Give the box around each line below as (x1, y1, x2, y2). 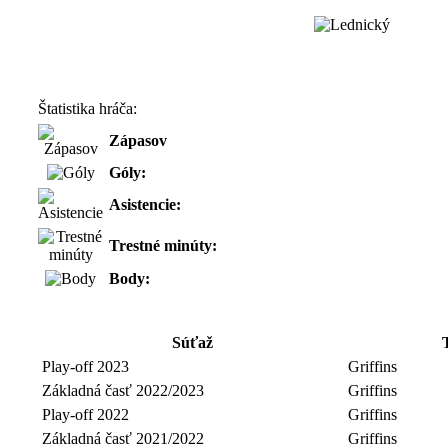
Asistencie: (109, 195, 181, 213)
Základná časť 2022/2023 (42, 381, 204, 399)
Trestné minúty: (109, 236, 217, 254)
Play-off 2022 (42, 405, 129, 423)
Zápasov (109, 131, 167, 149)
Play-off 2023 (42, 357, 129, 375)
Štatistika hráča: (38, 99, 137, 117)
